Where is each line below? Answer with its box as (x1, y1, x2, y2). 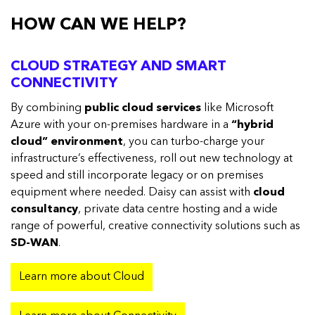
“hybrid (231, 120, 274, 131)
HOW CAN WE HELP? (11, 17, 186, 34)
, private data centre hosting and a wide (78, 204, 278, 215)
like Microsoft (201, 103, 274, 114)
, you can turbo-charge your (123, 136, 264, 148)
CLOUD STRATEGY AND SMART (11, 60, 226, 74)
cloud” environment (11, 136, 123, 148)
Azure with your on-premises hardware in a (11, 120, 231, 131)
